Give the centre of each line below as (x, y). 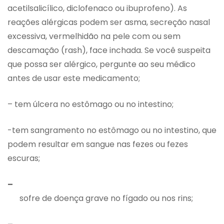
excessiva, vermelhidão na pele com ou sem (94, 36)
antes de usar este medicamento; (74, 78)
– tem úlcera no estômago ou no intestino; (90, 104)
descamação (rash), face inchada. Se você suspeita (109, 50)
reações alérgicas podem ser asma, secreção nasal (109, 22)
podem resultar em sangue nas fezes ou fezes (98, 144)
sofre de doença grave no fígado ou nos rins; (106, 198)
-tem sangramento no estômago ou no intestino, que (112, 130)
